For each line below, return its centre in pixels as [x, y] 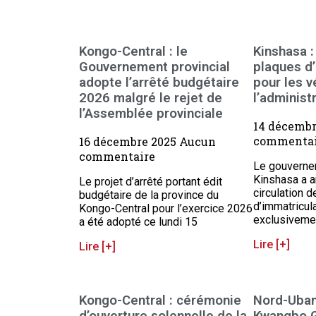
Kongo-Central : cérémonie [160, 301]
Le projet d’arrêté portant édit [151, 182]
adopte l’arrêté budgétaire [159, 82]
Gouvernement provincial [154, 67]
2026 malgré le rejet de [151, 98]
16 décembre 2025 [129, 142]
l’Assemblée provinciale [151, 113]
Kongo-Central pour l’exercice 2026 [166, 209]
